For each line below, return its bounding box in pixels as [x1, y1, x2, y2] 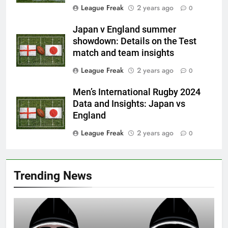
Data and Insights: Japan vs [73, 99, 185, 109]
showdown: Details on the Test [73, 36, 196, 47]
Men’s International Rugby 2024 [73, 87, 201, 98]
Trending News [14, 168, 92, 183]
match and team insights [73, 48, 174, 59]
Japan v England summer [73, 24, 176, 35]
